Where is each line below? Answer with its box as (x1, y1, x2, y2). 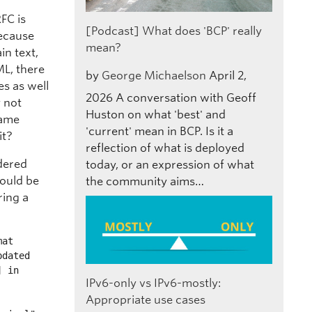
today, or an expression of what (85, 157, 254, 171)
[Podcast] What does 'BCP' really (85, 24, 262, 38)
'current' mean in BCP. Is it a (85, 124, 233, 138)
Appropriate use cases (85, 292, 205, 306)
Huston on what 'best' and (85, 107, 226, 121)
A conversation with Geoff (115, 91, 256, 104)
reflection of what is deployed (85, 141, 244, 155)
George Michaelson (101, 68, 206, 82)
